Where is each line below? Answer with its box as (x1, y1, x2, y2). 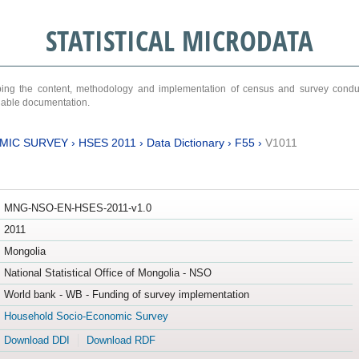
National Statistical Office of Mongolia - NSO (3, 267, 212, 280)
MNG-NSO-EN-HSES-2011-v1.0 (3, 202, 151, 215)
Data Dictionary (146, 135, 224, 149)
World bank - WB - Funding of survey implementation (3, 288, 249, 301)
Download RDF (86, 334, 155, 347)
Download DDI (3, 334, 70, 347)
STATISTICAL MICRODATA (45, 22, 313, 59)
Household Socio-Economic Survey (3, 310, 168, 323)
